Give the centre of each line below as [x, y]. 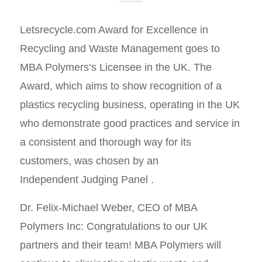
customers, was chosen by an [89, 161]
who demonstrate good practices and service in [130, 124]
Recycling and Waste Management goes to [120, 49]
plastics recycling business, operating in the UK [130, 105]
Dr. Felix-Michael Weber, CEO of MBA [108, 207]
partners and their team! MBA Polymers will [120, 245]
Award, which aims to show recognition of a [120, 86]
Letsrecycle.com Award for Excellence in [114, 30]
